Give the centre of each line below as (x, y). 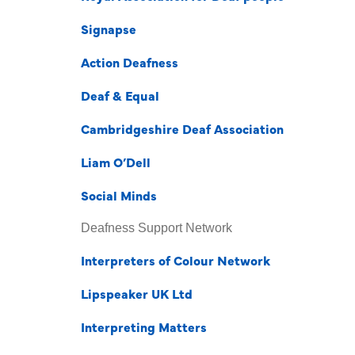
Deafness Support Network (157, 228)
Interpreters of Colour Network (176, 260)
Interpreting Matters (144, 326)
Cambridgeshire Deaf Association (182, 128)
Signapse (109, 29)
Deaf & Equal (120, 95)
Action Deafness (130, 62)
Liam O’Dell (116, 162)
